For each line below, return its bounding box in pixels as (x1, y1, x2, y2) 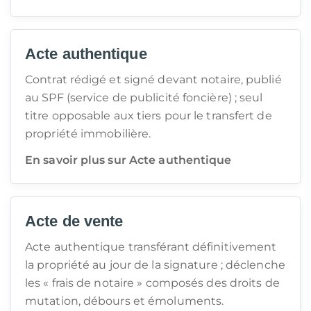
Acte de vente (25, 212, 124, 230)
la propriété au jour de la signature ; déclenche (25, 258, 285, 271)
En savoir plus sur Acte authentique (25, 153, 232, 167)
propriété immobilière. (25, 127, 151, 140)
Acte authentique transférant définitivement (25, 240, 277, 253)
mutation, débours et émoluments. (25, 294, 224, 308)
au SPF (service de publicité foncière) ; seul (25, 91, 263, 104)
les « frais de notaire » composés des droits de (25, 276, 280, 289)
